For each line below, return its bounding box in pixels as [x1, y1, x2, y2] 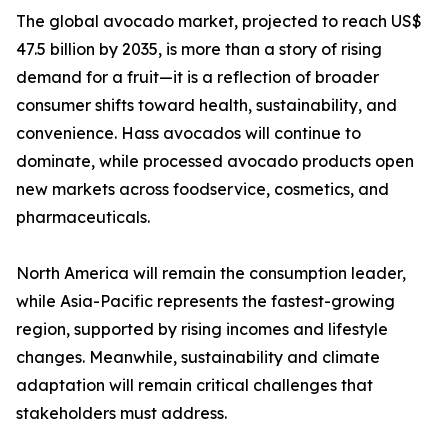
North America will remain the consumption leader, [16, 263, 406, 284]
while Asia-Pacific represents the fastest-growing [16, 291, 395, 312]
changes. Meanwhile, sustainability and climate [16, 347, 380, 368]
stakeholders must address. [16, 403, 227, 424]
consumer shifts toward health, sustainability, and [16, 95, 397, 116]
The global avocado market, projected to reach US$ [16, 11, 422, 32]
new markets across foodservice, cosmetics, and [16, 179, 389, 200]
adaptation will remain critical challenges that [16, 375, 373, 396]
